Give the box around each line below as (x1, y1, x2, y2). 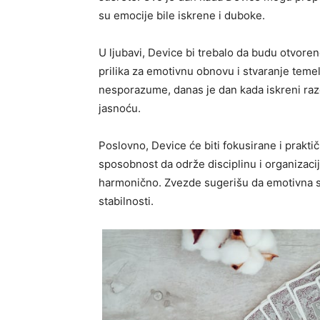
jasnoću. (99, 101, 141, 115)
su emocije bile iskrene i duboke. (99, 8, 265, 22)
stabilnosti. (99, 194, 154, 208)
